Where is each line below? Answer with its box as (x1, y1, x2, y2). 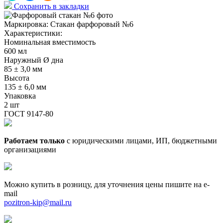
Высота (4, 74, 29, 83)
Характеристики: (4, 29, 62, 38)
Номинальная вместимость (4, 38, 96, 47)
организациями (4, 145, 56, 154)
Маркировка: (4, 20, 50, 29)
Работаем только (4, 136, 65, 145)
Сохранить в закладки (14, 2, 89, 11)
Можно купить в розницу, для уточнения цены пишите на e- (4, 180, 210, 189)
